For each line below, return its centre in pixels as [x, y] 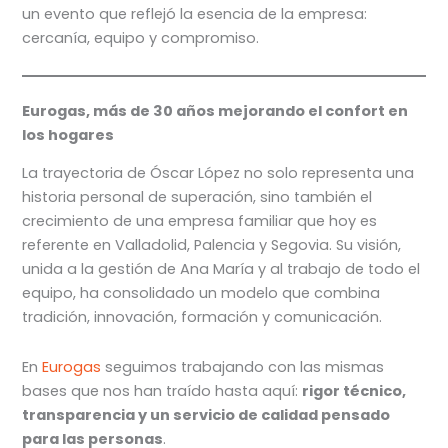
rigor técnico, [354, 390]
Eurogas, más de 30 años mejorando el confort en [215, 111]
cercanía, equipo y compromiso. [141, 37]
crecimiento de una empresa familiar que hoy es [200, 221]
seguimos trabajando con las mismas [243, 366]
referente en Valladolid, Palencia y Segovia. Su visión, [212, 245]
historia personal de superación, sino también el [197, 197]
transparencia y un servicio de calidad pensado [206, 414]
